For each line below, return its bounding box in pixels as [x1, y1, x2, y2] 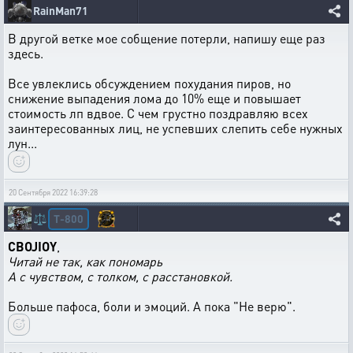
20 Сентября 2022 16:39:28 [9, 188, 98, 197]
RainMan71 [33, 3, 88, 17]
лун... [8, 135, 37, 151]
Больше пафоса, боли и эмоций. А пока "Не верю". [8, 298, 295, 314]
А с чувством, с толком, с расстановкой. [8, 268, 232, 284]
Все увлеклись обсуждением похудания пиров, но [8, 75, 291, 91]
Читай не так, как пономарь [8, 253, 162, 269]
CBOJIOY [8, 238, 57, 255]
